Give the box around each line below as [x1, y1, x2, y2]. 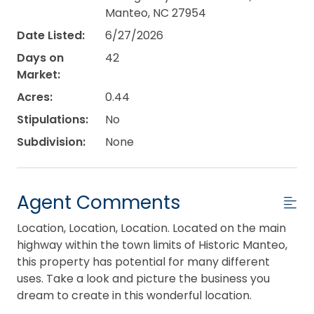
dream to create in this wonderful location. [17, 287, 252, 303]
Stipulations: [17, 111, 88, 128]
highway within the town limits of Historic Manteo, [17, 236, 287, 253]
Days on [17, 49, 64, 66]
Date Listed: [17, 27, 85, 43]
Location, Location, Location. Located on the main [17, 219, 286, 236]
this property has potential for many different [17, 253, 270, 270]
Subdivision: [17, 133, 86, 150]
